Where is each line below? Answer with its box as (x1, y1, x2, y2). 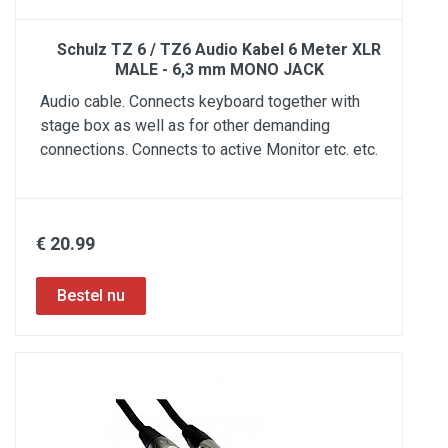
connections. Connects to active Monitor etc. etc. (40, 140, 378, 159)
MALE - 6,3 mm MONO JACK (114, 60, 324, 79)
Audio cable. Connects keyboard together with (40, 92, 360, 111)
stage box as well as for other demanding (40, 116, 330, 135)
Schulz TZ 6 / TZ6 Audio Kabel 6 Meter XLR (57, 40, 381, 59)
